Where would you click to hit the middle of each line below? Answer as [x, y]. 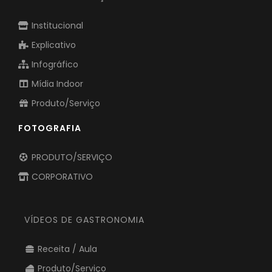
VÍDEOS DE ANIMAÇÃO [69, 17]
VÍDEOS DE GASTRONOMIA [84, 241]
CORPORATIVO [61, 198]
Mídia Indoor [56, 105]
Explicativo [52, 66]
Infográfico [53, 85]
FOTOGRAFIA [50, 149]
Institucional [56, 46]
